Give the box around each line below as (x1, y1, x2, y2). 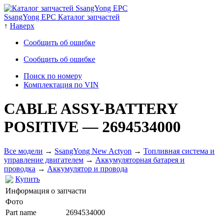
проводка (4, 164, 35, 173)
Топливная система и (143, 146, 215, 155)
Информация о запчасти (5, 186, 86, 195)
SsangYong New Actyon (55, 146, 132, 155)
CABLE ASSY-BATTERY (4, 100, 178, 118)
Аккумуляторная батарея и (95, 155, 185, 164)
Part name (5, 208, 36, 217)
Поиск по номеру (24, 72, 82, 80)
